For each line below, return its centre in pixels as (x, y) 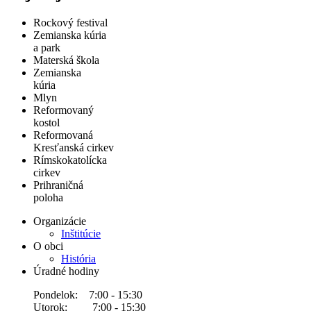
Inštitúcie (81, 233)
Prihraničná (58, 185)
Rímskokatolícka (70, 160)
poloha (48, 197)
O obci (48, 246)
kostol (47, 122)
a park (47, 47)
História (78, 258)
